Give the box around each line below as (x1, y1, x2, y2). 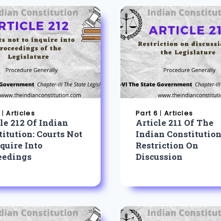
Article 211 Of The (136, 116, 214, 128)
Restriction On (136, 139, 199, 151)
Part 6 (136, 109, 158, 118)
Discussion (136, 150, 183, 162)
